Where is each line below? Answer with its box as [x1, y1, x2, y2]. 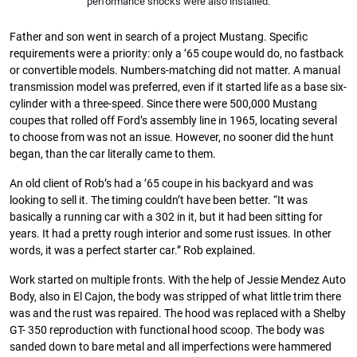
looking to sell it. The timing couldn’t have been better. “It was [10, 193, 308, 207]
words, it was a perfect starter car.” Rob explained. [10, 243, 256, 257]
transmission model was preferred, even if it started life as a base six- [10, 80, 347, 94]
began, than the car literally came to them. [10, 147, 216, 161]
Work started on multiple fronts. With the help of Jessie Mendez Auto [10, 273, 346, 287]
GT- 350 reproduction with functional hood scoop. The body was [10, 323, 324, 337]
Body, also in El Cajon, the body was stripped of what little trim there [10, 289, 341, 304]
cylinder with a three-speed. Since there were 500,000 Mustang [10, 96, 317, 111]
